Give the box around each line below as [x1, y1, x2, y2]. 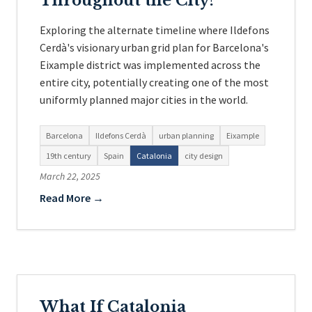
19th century [46, 150, 91, 161]
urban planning [159, 130, 214, 141]
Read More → [40, 191, 104, 205]
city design [185, 150, 223, 161]
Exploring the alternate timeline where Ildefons [40, 23, 270, 37]
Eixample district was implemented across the [40, 58, 260, 72]
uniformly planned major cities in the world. [40, 93, 248, 107]
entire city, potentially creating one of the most [40, 75, 269, 89]
